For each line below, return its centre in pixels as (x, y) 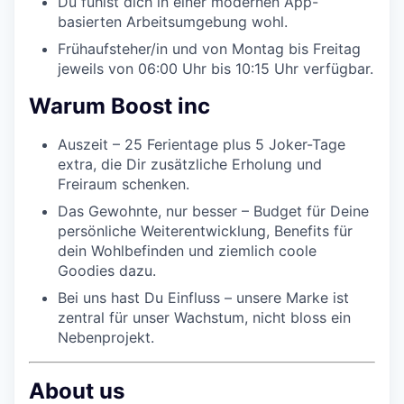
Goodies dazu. (107, 270)
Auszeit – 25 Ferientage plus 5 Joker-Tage (202, 144)
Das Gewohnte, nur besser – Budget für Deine (213, 211)
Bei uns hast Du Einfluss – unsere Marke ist (203, 297)
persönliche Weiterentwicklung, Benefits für (205, 230)
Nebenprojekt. (106, 337)
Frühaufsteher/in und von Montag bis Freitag (209, 49)
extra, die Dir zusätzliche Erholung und (190, 164)
